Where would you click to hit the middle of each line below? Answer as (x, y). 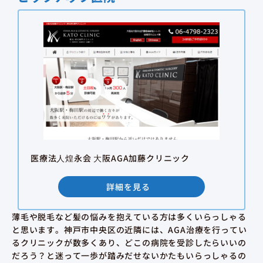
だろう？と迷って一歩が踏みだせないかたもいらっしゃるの (129, 255)
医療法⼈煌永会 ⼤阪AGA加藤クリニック (110, 158)
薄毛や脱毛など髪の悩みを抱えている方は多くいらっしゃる (129, 217)
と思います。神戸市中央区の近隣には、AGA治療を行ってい (129, 230)
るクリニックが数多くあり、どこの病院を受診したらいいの (129, 242)
